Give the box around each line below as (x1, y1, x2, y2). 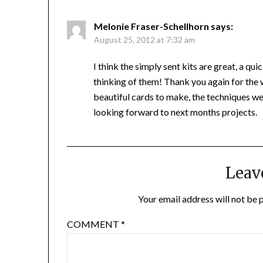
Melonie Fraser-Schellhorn (94, 21, 210, 32)
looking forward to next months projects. (93, 106, 258, 118)
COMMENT (67, 218, 122, 230)
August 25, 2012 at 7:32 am (94, 35, 195, 45)
